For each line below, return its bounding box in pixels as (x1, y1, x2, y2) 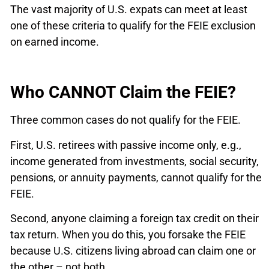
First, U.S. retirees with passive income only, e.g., (10, 138, 241, 151)
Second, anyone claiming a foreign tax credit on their (10, 212, 259, 225)
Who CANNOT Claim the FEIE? (10, 82, 236, 103)
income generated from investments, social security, (10, 154, 259, 168)
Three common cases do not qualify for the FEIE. (10, 113, 241, 127)
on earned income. (10, 35, 99, 49)
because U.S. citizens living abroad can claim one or (10, 244, 256, 258)
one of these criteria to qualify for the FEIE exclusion (10, 19, 256, 32)
